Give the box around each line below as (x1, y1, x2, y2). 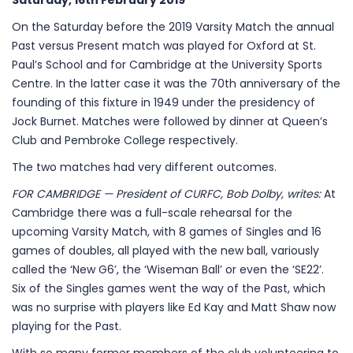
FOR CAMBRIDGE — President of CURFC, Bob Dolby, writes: (12, 186, 321, 202)
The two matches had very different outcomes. (12, 159, 277, 175)
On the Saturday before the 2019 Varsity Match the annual (12, 19, 334, 35)
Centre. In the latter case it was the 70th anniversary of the (12, 76, 340, 91)
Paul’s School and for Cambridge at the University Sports (12, 57, 322, 72)
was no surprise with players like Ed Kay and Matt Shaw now (12, 299, 336, 315)
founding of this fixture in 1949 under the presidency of (12, 95, 315, 110)
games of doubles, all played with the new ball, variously (12, 243, 319, 258)
